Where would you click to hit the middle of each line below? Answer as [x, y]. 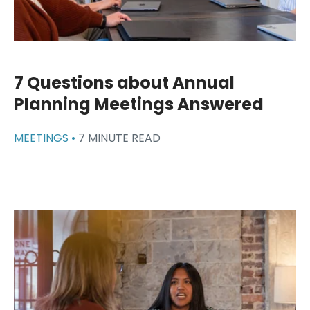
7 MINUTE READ [119, 138]
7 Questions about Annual [124, 83]
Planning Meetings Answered [139, 104]
